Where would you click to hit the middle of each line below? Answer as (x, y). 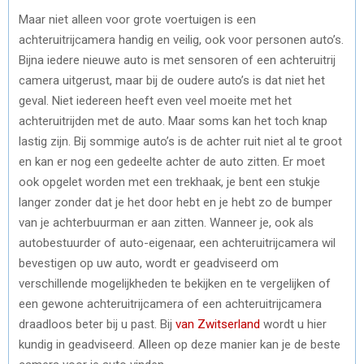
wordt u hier (293, 324)
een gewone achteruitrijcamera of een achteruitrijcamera (170, 303)
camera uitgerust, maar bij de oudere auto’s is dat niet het (172, 80)
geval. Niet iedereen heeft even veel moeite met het (155, 100)
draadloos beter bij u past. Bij (97, 324)
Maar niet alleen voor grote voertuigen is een (137, 19)
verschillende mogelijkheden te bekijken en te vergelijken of (175, 283)
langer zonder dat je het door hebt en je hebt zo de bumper (175, 202)
